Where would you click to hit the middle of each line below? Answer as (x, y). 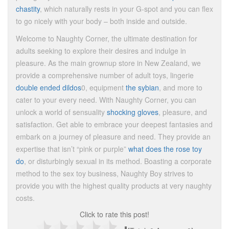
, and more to (181, 87)
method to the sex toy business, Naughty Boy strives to (105, 173)
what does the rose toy (165, 149)
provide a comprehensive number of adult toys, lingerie (105, 75)
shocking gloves (133, 112)
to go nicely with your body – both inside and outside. (101, 21)
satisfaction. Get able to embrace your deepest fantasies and (114, 124)
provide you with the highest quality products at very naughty (114, 186)
